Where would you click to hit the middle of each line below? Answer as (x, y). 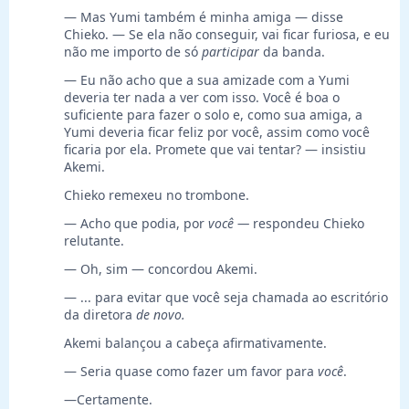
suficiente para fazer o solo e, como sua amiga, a (213, 115)
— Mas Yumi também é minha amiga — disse (204, 17)
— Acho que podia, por (136, 224)
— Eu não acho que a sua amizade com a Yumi (207, 80)
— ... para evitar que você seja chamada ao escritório (226, 298)
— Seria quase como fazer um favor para (191, 372)
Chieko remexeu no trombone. (157, 195)
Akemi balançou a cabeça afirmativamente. (195, 343)
